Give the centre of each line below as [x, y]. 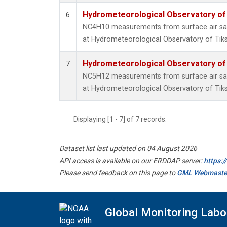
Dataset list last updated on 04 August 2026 [128, 149]
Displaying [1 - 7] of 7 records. [123, 119]
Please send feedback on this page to [118, 173]
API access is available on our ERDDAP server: [131, 161]
